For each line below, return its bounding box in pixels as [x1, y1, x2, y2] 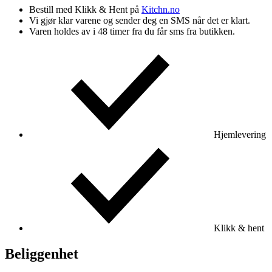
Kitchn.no [141, 4, 180, 15]
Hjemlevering [211, 129, 266, 140]
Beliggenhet [5, 245, 78, 262]
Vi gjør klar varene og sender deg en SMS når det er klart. [29, 15, 250, 25]
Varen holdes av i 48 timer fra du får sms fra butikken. [29, 25, 235, 36]
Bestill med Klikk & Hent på [29, 4, 141, 15]
